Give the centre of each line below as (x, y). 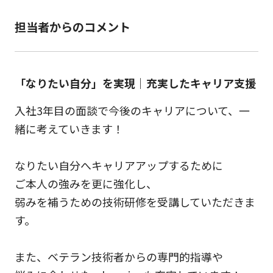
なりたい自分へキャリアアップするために (119, 165)
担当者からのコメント (72, 27)
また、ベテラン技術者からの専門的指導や (119, 256)
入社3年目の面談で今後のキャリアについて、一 (132, 110)
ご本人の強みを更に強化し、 (86, 183)
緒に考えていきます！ (69, 128)
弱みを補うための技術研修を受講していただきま (135, 201)
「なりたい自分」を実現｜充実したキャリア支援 (135, 83)
